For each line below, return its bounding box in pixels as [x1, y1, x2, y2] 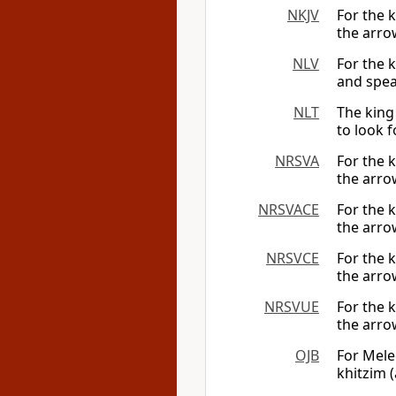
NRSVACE [258, 200, 319, 219]
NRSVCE [266, 248, 319, 268]
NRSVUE [264, 297, 319, 316]
